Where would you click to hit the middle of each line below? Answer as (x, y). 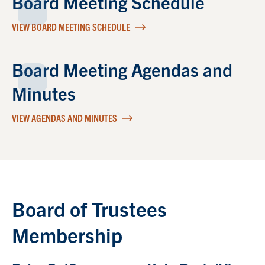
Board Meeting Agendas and (122, 69)
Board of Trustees (89, 208)
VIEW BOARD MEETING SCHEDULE (72, 26)
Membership (67, 234)
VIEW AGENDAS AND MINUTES (65, 117)
